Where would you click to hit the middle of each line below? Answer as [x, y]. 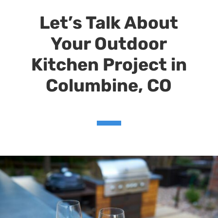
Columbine [92, 85]
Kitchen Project [101, 64]
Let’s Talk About [109, 22]
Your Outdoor [109, 43]
